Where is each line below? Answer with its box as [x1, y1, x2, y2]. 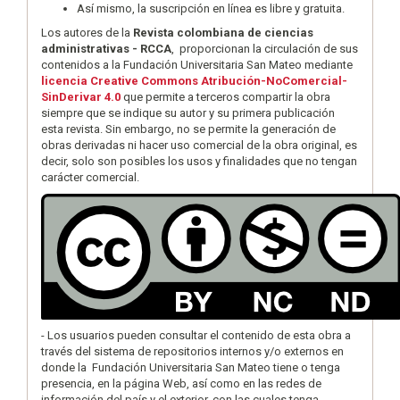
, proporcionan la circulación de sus [171, 42, 358, 55]
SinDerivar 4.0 [41, 90, 121, 104]
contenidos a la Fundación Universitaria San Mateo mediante [41, 58, 353, 71]
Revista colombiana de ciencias [133, 26, 313, 39]
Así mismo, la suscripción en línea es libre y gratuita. [77, 2, 345, 15]
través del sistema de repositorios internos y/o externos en [41, 345, 344, 358]
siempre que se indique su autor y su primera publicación [41, 106, 335, 120]
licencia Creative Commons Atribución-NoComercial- [41, 74, 347, 87]
